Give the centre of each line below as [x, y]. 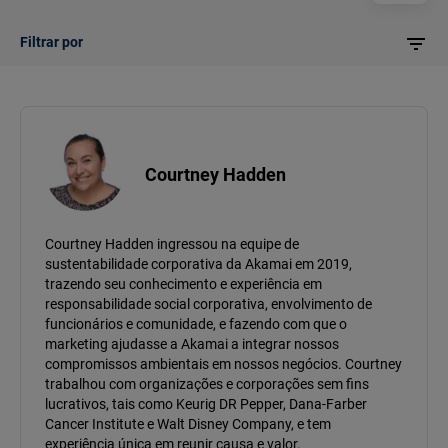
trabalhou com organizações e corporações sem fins [207, 384]
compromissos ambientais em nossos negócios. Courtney [223, 364]
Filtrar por [51, 42]
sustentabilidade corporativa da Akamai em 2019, [198, 264]
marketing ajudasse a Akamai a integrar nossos [192, 344]
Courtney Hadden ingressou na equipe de [172, 244]
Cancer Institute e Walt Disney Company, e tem [188, 424]
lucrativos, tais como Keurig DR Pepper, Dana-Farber [206, 404]
